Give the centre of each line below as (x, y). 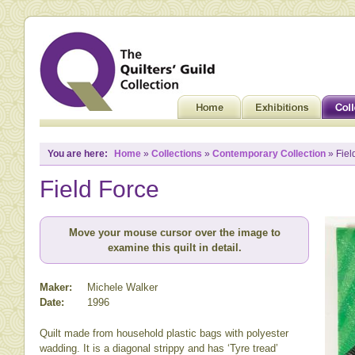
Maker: (56, 287)
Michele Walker (122, 287)
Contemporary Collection (269, 154)
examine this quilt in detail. (174, 248)
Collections (177, 154)
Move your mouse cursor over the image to (174, 233)
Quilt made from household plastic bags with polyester (164, 333)
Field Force (99, 189)
